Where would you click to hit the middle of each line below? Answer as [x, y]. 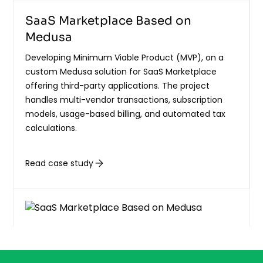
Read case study [60, 163]
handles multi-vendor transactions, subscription [124, 100]
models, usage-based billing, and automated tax [126, 114]
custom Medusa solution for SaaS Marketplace [121, 72]
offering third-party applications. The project [118, 86]
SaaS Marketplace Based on [109, 21]
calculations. [51, 128]
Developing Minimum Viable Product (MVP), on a [125, 58]
